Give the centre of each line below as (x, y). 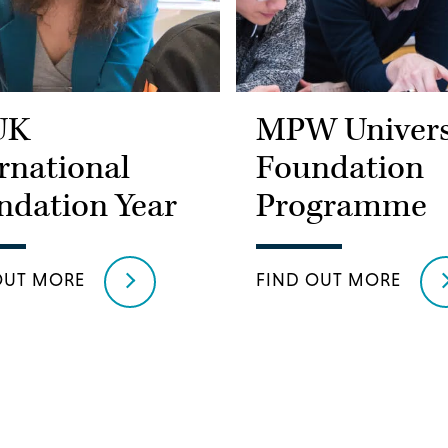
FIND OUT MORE (328, 280)
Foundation (340, 168)
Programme (341, 206)
